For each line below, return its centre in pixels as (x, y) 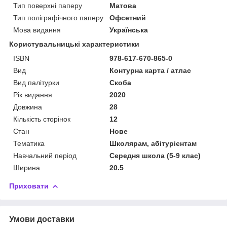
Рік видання (33, 94)
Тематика (29, 143)
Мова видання (37, 30)
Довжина (28, 107)
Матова (123, 5)
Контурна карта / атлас (150, 70)
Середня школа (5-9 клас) (155, 155)
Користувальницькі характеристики (74, 44)
